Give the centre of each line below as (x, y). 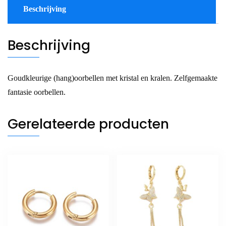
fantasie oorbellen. (37, 92)
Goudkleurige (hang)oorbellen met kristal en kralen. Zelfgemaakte (112, 78)
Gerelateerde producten (88, 124)
